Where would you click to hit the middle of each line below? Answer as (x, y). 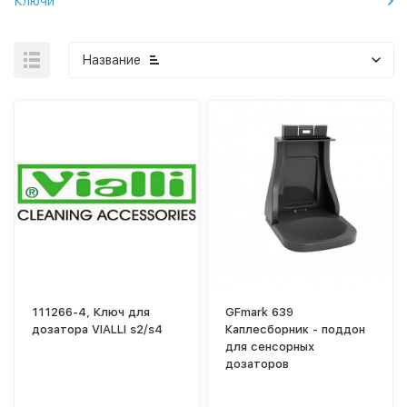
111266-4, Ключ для (91, 312)
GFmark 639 (260, 312)
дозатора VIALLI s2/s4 (98, 329)
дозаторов (258, 363)
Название (111, 60)
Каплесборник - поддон (296, 329)
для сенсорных (270, 346)
